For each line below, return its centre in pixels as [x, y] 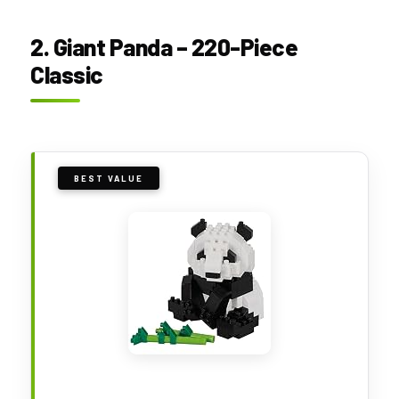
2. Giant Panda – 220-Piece [164, 46]
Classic [67, 74]
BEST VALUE [109, 178]
